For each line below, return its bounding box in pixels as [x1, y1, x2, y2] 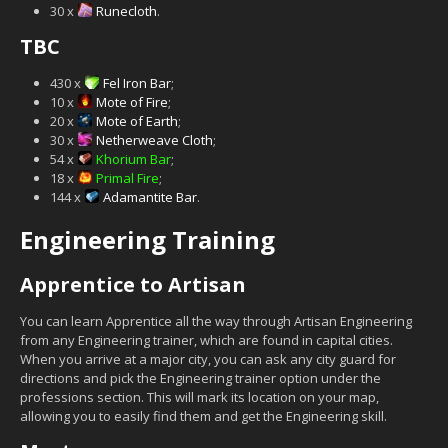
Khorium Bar [96, 149, 171, 168]
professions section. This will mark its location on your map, [20, 387, 379, 406]
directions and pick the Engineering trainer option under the [20, 368, 381, 387]
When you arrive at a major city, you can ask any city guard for [20, 349, 396, 368]
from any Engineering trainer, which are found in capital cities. [20, 330, 393, 349]
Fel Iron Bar [103, 73, 171, 92]
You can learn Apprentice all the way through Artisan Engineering [20, 311, 412, 330]
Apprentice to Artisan [20, 270, 246, 298]
